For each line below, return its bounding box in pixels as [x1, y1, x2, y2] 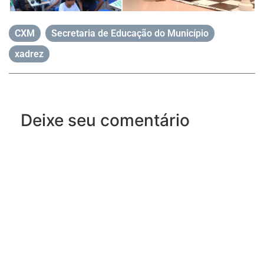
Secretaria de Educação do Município [51, 27, 209, 39]
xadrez [15, 48, 44, 60]
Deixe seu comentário [21, 110, 190, 130]
